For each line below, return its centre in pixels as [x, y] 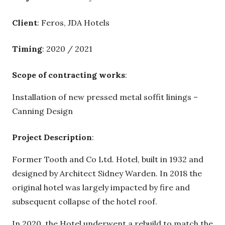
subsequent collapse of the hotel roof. [85, 202]
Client [25, 23]
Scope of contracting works [69, 75]
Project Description [52, 137]
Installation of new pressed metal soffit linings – [105, 97]
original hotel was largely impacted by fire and [101, 188]
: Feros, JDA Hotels [73, 23]
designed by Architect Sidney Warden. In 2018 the [107, 174]
